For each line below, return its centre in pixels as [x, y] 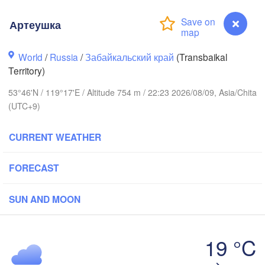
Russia [64, 57]
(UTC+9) [24, 106]
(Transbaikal [201, 57]
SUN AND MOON [45, 199]
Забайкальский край [130, 57]
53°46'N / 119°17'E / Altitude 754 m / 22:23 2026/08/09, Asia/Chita [132, 93]
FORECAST [34, 168]
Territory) [27, 70]
